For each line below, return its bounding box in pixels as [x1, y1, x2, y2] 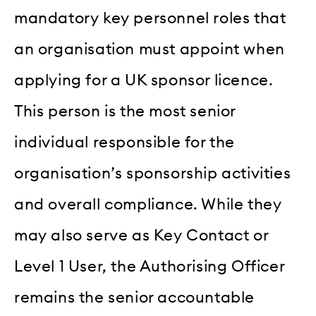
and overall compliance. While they [14, 197, 282, 213]
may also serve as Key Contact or [14, 228, 269, 244]
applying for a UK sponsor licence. [14, 73, 274, 89]
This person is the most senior [14, 104, 236, 120]
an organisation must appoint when [14, 42, 285, 58]
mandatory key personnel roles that [14, 11, 286, 27]
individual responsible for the [14, 135, 236, 151]
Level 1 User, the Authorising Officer [14, 259, 285, 275]
